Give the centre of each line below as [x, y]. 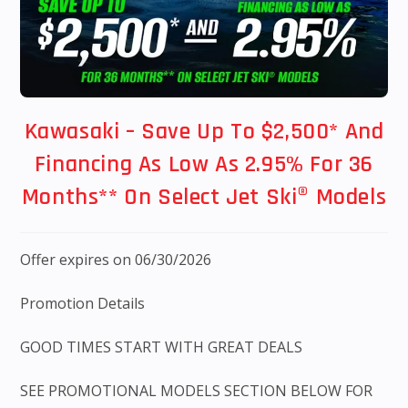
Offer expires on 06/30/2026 [116, 260]
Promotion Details [83, 304]
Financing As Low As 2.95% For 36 [204, 165]
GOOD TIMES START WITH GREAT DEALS [162, 347]
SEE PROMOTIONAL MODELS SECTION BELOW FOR [197, 391]
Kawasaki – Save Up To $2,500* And [204, 132]
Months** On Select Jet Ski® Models [204, 198]
